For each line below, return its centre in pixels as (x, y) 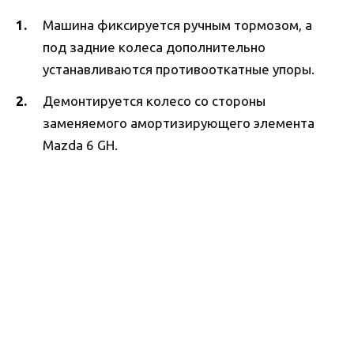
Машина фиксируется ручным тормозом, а (177, 25)
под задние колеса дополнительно (154, 47)
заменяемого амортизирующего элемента (179, 123)
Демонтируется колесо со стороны (154, 101)
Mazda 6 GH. (80, 145)
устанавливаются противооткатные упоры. (179, 70)
